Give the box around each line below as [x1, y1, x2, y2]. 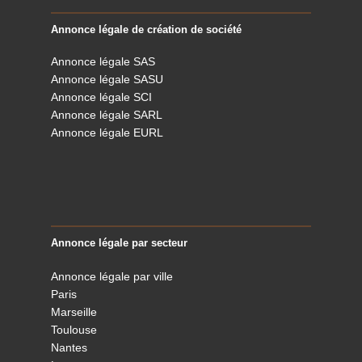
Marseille [51, 305, 98, 318]
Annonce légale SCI [51, 90, 153, 103]
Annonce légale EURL [51, 125, 164, 139]
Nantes [51, 340, 88, 354]
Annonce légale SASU [51, 72, 164, 86]
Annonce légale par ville [51, 269, 174, 283]
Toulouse [51, 322, 98, 336]
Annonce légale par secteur [51, 236, 192, 249]
